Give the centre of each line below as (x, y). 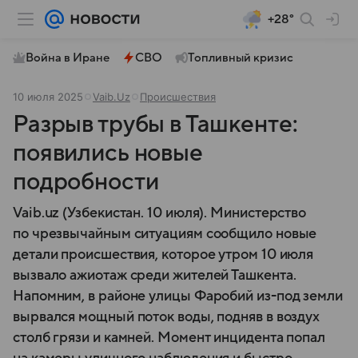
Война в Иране (68, 58)
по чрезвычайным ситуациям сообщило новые (165, 234)
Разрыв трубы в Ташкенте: (155, 124)
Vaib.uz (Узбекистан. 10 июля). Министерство (160, 213)
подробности (86, 182)
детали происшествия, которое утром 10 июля (163, 255)
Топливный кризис (241, 58)
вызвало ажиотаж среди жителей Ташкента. (155, 275)
